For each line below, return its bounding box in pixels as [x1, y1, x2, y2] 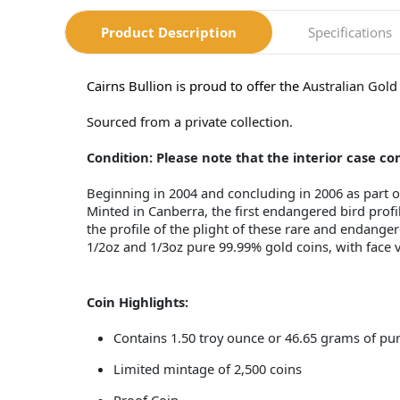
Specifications [308, 23, 392, 41]
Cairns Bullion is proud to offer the [87, 77, 303, 95]
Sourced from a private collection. [87, 112, 293, 130]
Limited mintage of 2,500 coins [113, 360, 302, 378]
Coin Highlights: [87, 293, 188, 311]
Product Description [101, 23, 237, 41]
